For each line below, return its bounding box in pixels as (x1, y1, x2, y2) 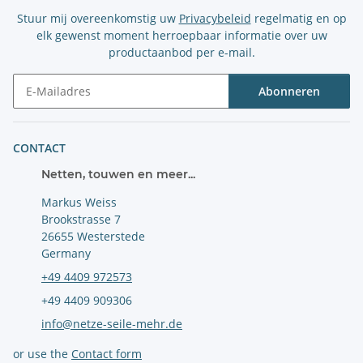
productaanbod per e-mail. (108, 45, 255, 61)
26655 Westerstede (41, 228, 145, 245)
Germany (41, 246, 91, 262)
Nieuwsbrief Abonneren (12, 108, 143, 124)
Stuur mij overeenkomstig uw (16, 11, 179, 27)
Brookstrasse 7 (41, 211, 121, 228)
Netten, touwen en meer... (41, 167, 195, 182)
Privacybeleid (178, 11, 251, 27)
